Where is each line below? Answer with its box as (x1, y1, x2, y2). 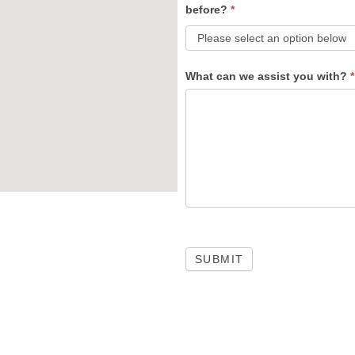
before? (185, 3, 231, 16)
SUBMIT (195, 253, 244, 265)
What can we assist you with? (185, 70, 350, 82)
